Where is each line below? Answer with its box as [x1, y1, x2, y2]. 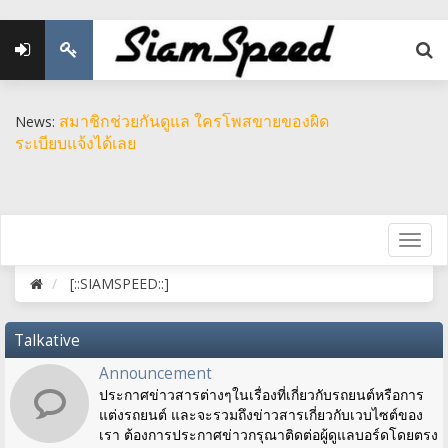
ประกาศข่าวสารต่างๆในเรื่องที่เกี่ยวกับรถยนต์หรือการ [99, 385, 424, 404]
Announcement [99, 363, 212, 384]
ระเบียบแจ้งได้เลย [15, 132, 136, 154]
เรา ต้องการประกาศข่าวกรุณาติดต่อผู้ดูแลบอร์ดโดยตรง [99, 425, 438, 444]
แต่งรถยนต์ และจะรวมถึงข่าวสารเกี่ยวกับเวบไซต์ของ [99, 405, 423, 424]
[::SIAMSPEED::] [70, 274, 169, 293]
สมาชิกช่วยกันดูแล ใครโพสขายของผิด [59, 110, 329, 132]
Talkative [14, 330, 80, 351]
